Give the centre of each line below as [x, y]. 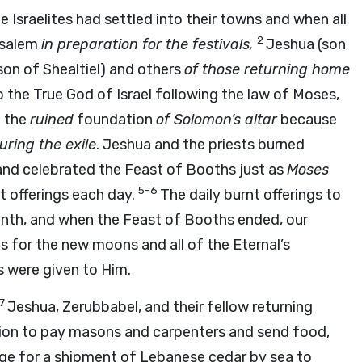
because [307, 120]
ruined [52, 120]
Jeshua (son [306, 44]
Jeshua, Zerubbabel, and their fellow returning [160, 307]
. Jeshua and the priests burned [200, 145]
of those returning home [267, 69]
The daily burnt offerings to [250, 195]
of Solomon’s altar [217, 120]
